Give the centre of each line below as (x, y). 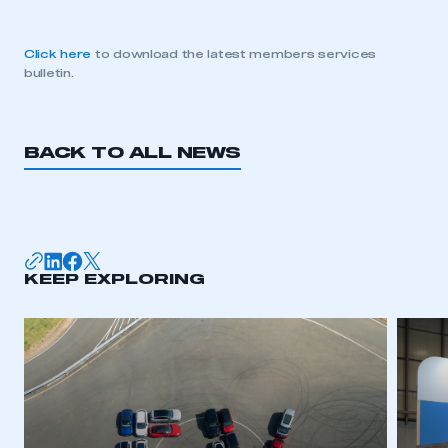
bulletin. (49, 73)
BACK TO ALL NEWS (132, 153)
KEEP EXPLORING (114, 279)
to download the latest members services (234, 54)
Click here (58, 54)
